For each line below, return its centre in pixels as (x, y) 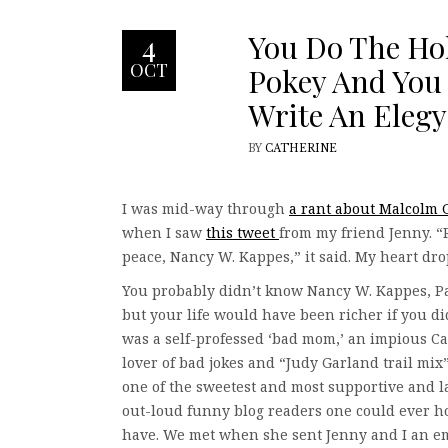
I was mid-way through (205, 208)
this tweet (242, 232)
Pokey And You (345, 81)
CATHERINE (301, 148)
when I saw (164, 232)
